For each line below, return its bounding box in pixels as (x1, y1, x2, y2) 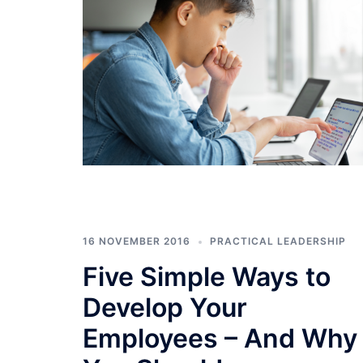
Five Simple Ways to (83, 261, 331, 293)
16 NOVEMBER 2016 (83, 235, 190, 247)
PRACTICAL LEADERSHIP (210, 235, 346, 247)
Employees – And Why (83, 322, 357, 354)
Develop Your (83, 292, 247, 323)
